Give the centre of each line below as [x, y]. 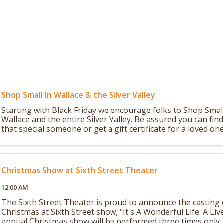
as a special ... [26, 138]
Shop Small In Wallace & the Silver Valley [79, 94]
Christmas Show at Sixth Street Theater [80, 170]
